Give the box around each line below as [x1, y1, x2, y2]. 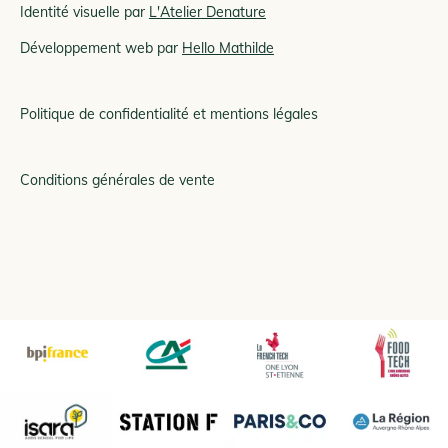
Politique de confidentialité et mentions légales [20, 104, 318, 123]
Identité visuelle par [20, 2, 149, 21]
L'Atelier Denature [149, 2, 266, 21]
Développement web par [20, 38, 182, 57]
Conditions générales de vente [20, 170, 215, 189]
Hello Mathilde [182, 38, 274, 57]
